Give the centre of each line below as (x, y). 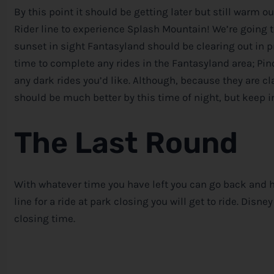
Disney (257, 202)
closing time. (45, 219)
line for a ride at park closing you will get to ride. (128, 202)
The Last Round (126, 143)
